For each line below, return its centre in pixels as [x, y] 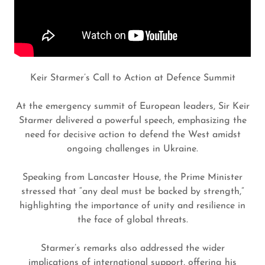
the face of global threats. [132, 220]
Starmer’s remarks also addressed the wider [132, 248]
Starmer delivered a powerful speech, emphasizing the [132, 121]
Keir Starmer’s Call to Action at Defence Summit [132, 78]
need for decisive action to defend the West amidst [132, 135]
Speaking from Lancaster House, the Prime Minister [132, 177]
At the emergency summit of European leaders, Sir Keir [132, 106]
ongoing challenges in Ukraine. [132, 149]
